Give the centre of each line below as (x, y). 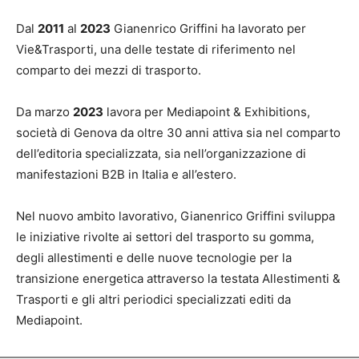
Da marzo (44, 112)
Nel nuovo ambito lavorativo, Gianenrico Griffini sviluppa (175, 216)
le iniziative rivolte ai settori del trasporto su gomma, (165, 237)
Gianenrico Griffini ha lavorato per (208, 29)
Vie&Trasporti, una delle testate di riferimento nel (156, 50)
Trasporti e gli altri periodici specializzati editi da (153, 300)
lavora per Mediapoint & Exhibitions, (207, 112)
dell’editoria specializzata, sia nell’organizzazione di (161, 154)
